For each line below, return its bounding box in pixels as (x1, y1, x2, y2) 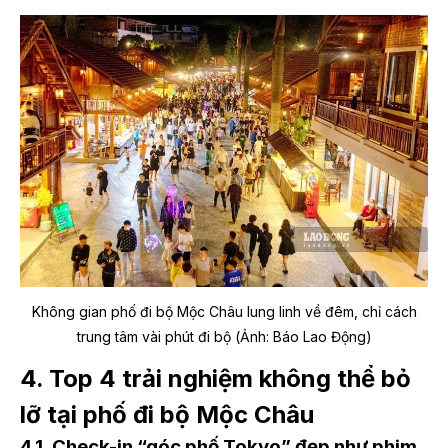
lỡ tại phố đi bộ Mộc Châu (20, 400, 314, 430)
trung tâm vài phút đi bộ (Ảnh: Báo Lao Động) (76, 328, 372, 346)
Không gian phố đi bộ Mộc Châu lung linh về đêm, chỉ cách (31, 303, 417, 321)
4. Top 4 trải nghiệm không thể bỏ (20, 364, 411, 394)
